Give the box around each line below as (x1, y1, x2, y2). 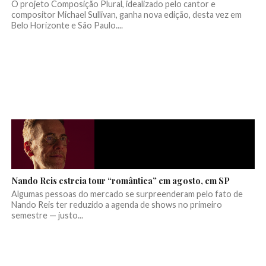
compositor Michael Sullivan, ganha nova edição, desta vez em (11, 9, 242, 20)
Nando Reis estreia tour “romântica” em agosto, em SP (11, 175, 230, 187)
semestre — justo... (11, 210, 83, 221)
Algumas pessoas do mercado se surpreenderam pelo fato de (11, 189, 243, 199)
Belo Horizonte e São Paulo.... (11, 20, 123, 31)
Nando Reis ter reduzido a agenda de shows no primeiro (11, 199, 222, 210)
